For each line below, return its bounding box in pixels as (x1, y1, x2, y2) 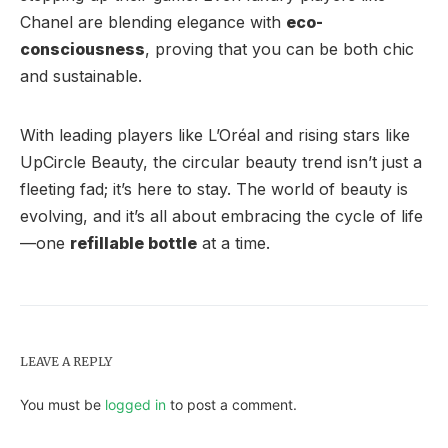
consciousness (20, 38, 145, 59)
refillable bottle (70, 232, 197, 253)
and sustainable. (20, 65, 142, 86)
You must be (20, 395, 105, 413)
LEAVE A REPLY (20, 353, 112, 369)
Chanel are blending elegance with (20, 11, 286, 32)
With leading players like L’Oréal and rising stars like (20, 124, 410, 145)
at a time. (197, 232, 270, 253)
